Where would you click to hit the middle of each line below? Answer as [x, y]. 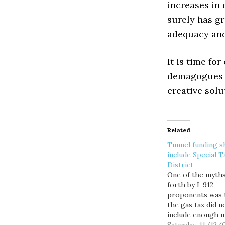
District [180, 165]
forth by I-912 [190, 185]
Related [179, 130]
